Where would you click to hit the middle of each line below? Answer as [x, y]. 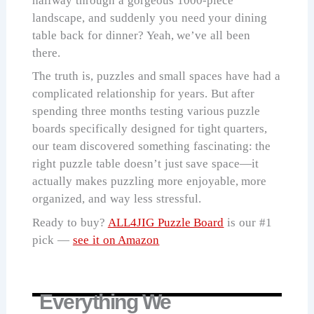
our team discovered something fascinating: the [152, 146]
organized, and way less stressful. [117, 199]
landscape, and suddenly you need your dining [150, 18]
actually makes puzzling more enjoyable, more [150, 182]
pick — [53, 240]
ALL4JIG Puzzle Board [166, 222]
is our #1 [248, 222]
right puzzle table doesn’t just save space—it [146, 164]
